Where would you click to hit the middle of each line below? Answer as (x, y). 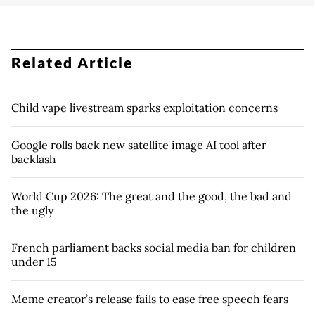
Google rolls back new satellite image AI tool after (139, 144)
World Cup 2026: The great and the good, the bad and (152, 196)
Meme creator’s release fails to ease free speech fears (150, 298)
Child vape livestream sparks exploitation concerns (144, 107)
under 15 (34, 261)
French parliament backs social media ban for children (154, 247)
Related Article (72, 62)
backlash (34, 159)
